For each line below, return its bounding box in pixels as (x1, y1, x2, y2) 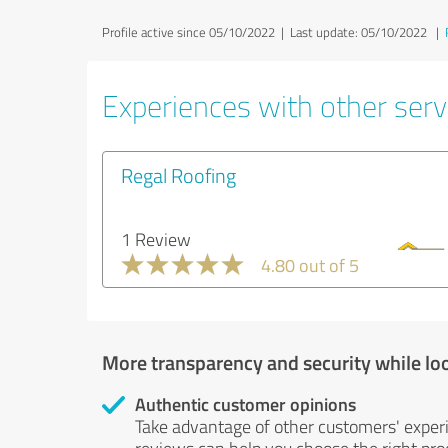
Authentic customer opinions (135, 391, 356, 417)
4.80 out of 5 (261, 253, 359, 277)
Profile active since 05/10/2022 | (102, 23, 290, 41)
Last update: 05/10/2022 (290, 23, 427, 41)
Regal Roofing (121, 161, 236, 189)
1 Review (121, 227, 191, 251)
